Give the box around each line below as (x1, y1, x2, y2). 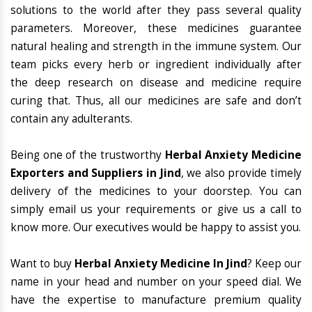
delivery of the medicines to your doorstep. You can (10, 184, 302, 199)
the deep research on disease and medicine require (10, 75, 302, 91)
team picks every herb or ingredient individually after (10, 57, 302, 72)
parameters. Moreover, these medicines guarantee (10, 21, 302, 36)
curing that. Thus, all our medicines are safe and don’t (10, 93, 302, 109)
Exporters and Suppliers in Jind (10, 166, 181, 181)
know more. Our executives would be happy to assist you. (10, 220, 301, 235)
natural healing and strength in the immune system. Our (10, 39, 302, 54)
